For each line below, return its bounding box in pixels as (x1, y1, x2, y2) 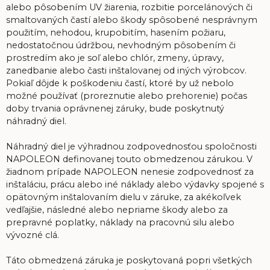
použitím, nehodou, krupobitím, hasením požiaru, (6, 27, 225, 38)
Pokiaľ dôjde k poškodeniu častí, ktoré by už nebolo (6, 77, 234, 89)
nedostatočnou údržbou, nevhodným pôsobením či (6, 39, 236, 51)
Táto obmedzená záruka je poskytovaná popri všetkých (6, 254, 252, 266)
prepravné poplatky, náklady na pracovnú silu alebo (6, 216, 234, 228)
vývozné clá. (6, 229, 59, 240)
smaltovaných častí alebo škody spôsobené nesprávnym (6, 14, 257, 25)
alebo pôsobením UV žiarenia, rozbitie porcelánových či (6, 1, 253, 13)
